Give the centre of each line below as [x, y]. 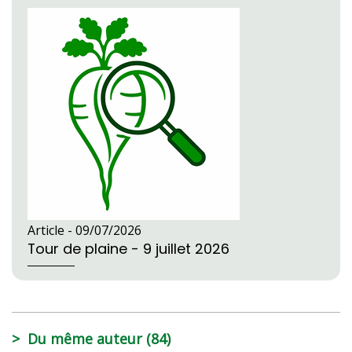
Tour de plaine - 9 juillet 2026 [128, 249]
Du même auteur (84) [99, 339]
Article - [51, 230]
